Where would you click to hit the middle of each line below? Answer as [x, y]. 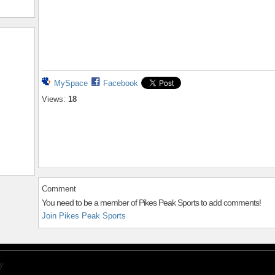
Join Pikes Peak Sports [84, 215]
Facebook [121, 83]
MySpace [71, 83]
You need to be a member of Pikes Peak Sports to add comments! [151, 202]
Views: [54, 99]
